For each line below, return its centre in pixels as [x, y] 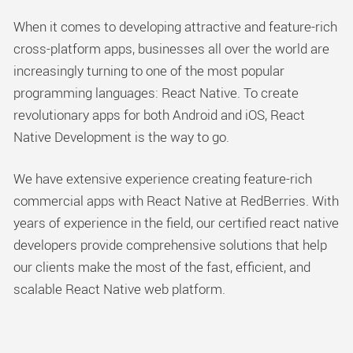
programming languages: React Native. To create [156, 92]
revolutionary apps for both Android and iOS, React [159, 114]
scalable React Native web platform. [119, 288]
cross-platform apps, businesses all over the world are [171, 48]
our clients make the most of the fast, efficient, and [162, 266]
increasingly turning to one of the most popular [149, 70]
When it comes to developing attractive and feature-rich [175, 26]
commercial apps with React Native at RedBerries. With [176, 200]
